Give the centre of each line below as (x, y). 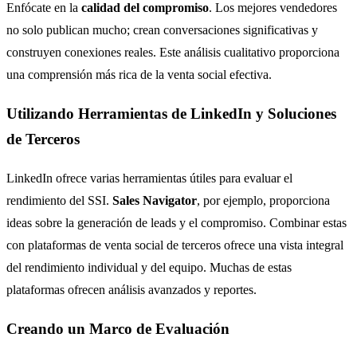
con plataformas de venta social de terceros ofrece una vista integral (175, 245)
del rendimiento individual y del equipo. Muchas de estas (149, 267)
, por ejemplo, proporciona (263, 200)
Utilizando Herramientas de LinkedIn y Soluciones (171, 114)
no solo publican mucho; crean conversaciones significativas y (162, 30)
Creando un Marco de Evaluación (118, 328)
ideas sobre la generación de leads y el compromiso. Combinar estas (177, 222)
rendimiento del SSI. (59, 200)
